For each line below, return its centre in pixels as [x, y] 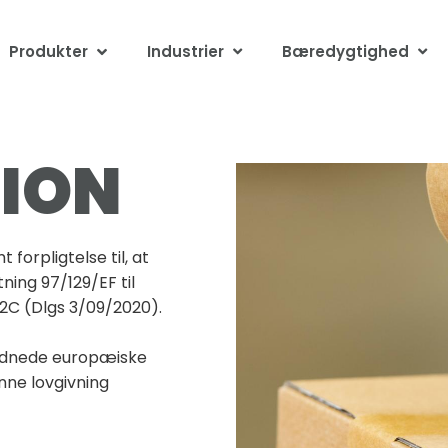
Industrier [186, 51]
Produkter [48, 51]
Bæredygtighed [346, 51]
